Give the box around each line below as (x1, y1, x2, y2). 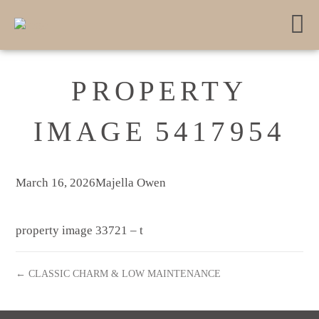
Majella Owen (95, 176, 167, 189)
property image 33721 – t (16, 224, 144, 237)
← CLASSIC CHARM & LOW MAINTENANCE (16, 268, 221, 279)
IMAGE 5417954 (33, 117, 286, 147)
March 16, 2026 (16, 176, 96, 189)
